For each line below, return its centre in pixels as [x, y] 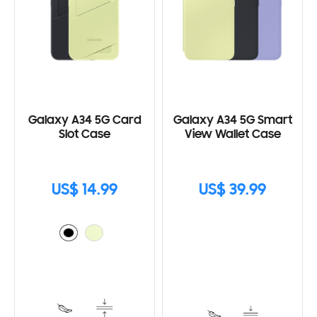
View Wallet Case [232, 135]
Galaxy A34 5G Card [85, 121]
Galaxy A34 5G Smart [232, 121]
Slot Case [85, 135]
